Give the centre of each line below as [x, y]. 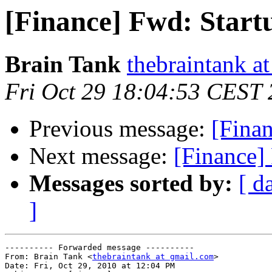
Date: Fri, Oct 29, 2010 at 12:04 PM [90, 266]
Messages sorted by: [131, 183]
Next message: [101, 156]
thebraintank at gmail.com [153, 257]
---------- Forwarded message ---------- [100, 248]
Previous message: [120, 129]
